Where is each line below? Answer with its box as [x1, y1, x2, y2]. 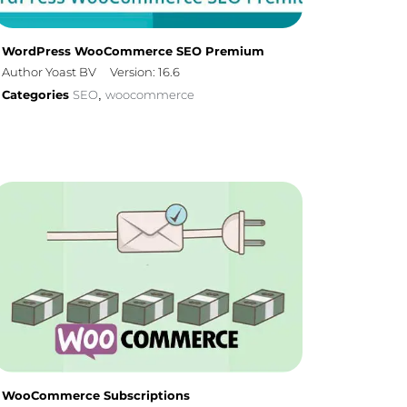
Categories [2, 87, 74, 103]
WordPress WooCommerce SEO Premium [2, 44, 265, 59]
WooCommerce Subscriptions [2, 388, 191, 403]
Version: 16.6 [110, 65, 181, 80]
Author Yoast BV [2, 65, 97, 80]
